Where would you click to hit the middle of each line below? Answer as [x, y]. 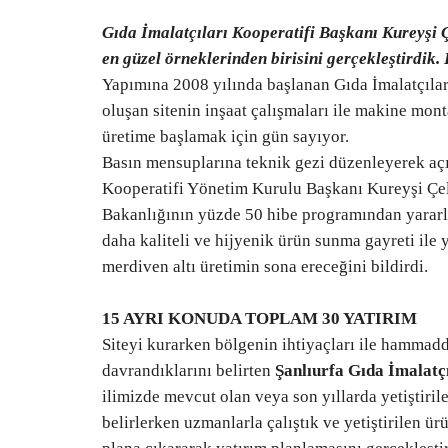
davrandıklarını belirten [188, 370]
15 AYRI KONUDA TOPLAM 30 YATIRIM [259, 318]
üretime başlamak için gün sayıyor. [225, 136]
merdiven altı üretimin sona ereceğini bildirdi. [265, 266]
